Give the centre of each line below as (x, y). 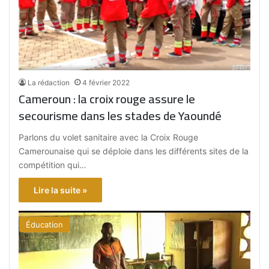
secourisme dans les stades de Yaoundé (120, 116)
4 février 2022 (106, 83)
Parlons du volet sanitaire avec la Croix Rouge (109, 138)
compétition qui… (53, 165)
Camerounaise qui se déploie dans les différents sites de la (134, 151)
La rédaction (49, 83)
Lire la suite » (61, 190)
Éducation (45, 225)
